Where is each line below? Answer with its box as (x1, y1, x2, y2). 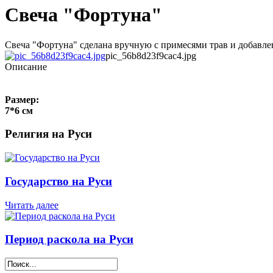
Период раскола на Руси (5, 233, 133, 246)
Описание (5, 61, 47, 72)
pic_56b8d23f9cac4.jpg (105, 50, 196, 61)
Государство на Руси (5, 174, 112, 188)
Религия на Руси (5, 127, 92, 141)
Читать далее (5, 199, 58, 210)
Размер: (5, 94, 39, 105)
